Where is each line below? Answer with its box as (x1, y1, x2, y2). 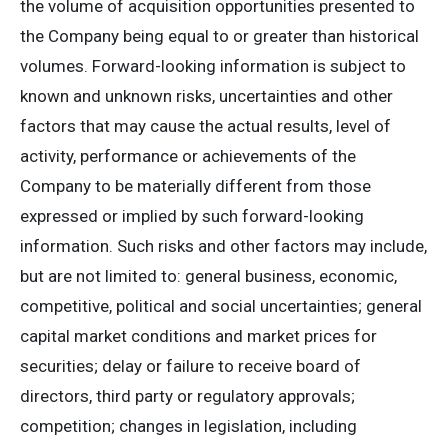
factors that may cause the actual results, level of (20, 116, 391, 136)
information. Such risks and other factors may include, (20, 236, 427, 256)
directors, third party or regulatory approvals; (20, 386, 355, 406)
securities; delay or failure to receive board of (20, 356, 361, 376)
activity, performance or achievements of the (20, 146, 356, 166)
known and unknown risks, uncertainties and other (20, 86, 393, 106)
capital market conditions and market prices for (20, 326, 377, 346)
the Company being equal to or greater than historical (20, 26, 419, 46)
